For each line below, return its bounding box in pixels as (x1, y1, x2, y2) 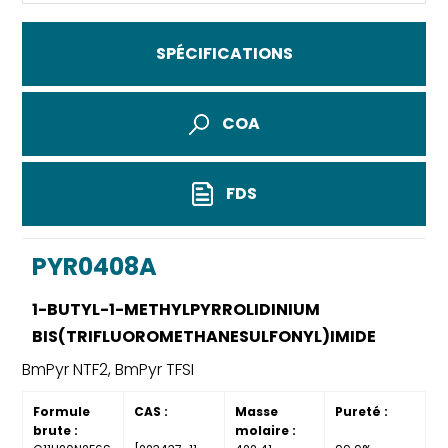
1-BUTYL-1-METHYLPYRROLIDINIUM (32, 298, 321, 322)
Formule (33, 402, 91, 420)
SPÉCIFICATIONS (155, 41, 293, 65)
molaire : (234, 421, 296, 439)
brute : (33, 421, 79, 439)
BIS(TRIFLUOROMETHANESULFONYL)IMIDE (32, 325, 377, 349)
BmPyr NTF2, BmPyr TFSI (22, 357, 195, 381)
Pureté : (335, 402, 389, 420)
